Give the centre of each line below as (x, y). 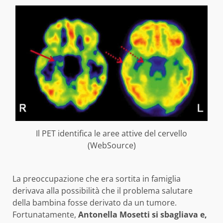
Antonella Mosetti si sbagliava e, (143, 214)
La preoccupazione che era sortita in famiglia (97, 178)
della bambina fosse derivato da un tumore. (95, 202)
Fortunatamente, (45, 214)
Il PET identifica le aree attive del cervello (111, 133)
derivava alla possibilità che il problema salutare (103, 190)
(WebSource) (111, 145)
